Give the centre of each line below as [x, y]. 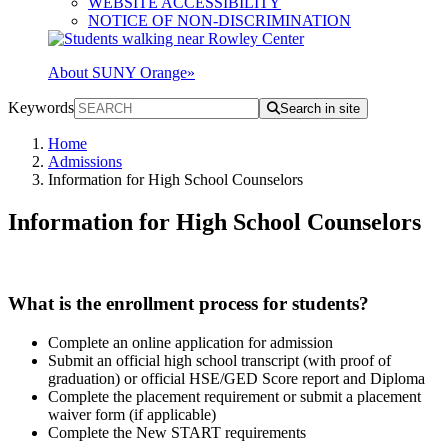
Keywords [41, 108]
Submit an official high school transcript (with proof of [219, 360]
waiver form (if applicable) [132, 414]
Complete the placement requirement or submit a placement [234, 396]
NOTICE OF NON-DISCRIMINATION [219, 21]
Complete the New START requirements [177, 432]
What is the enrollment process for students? [191, 303]
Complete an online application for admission [190, 342]
